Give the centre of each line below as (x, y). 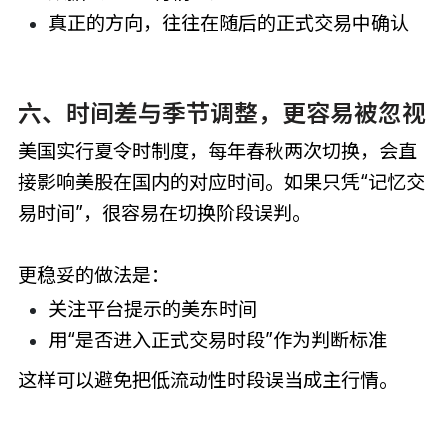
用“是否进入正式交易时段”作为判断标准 (217, 340)
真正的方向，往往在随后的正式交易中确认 (228, 23)
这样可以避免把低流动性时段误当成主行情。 (207, 380)
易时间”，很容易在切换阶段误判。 (164, 212)
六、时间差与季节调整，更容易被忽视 (221, 113)
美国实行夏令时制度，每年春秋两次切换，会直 (217, 150)
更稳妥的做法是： (93, 274)
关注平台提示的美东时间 (152, 309)
